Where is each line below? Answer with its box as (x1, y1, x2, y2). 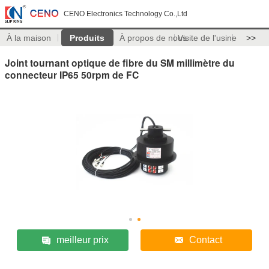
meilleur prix (56, 234, 109, 245)
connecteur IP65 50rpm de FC (5, 67, 139, 82)
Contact (189, 234, 223, 245)
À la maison (7, 33, 52, 43)
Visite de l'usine (177, 33, 237, 43)
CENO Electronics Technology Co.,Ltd (64, 10, 187, 18)
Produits (70, 33, 105, 43)
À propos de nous (119, 33, 187, 43)
